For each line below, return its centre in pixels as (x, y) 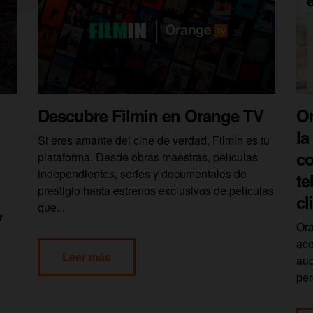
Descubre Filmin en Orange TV (151, 115)
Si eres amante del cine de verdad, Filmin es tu (154, 140)
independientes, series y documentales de (142, 173)
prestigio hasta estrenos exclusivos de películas (156, 190)
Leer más (87, 256)
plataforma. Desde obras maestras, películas (148, 156)
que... (51, 207)
